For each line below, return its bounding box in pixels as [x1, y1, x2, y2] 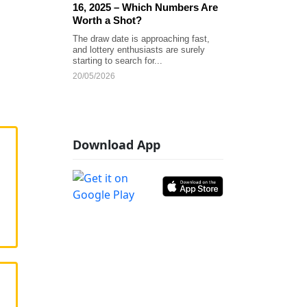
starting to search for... [73, 56, 162, 66]
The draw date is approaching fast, [73, 34, 210, 44]
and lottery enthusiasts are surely [73, 45, 205, 55]
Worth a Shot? [73, 14, 142, 26]
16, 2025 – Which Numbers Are [73, 1, 218, 13]
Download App [73, 136, 160, 153]
